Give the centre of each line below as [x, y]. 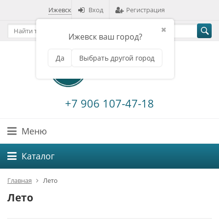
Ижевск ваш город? [105, 37]
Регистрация [145, 10]
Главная [20, 181]
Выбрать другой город [117, 58]
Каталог [38, 156]
